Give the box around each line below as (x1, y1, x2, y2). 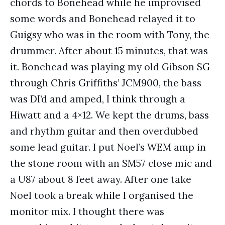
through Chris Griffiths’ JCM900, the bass (10, 77, 201, 89)
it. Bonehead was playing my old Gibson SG (10, 61, 210, 73)
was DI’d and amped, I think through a (10, 93, 185, 105)
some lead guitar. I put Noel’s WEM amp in (10, 141, 206, 153)
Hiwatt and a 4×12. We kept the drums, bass (10, 109, 209, 121)
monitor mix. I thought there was (10, 205, 164, 217)
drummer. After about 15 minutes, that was (10, 45, 208, 57)
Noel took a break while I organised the (10, 189, 193, 201)
